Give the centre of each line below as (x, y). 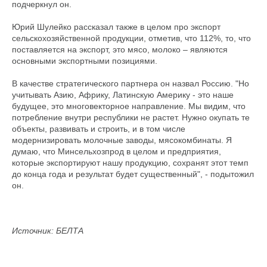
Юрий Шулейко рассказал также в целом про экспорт (116, 27)
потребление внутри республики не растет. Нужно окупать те (131, 117)
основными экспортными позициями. (85, 61)
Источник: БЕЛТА (48, 231)
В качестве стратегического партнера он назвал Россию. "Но (131, 83)
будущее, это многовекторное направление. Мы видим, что (129, 106)
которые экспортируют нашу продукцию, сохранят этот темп (130, 163)
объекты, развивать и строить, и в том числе (99, 129)
